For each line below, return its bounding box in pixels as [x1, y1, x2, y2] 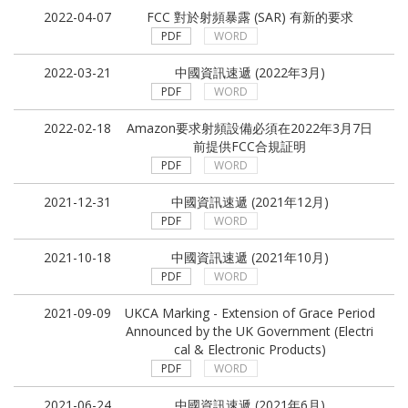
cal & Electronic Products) [173, 340, 326, 358]
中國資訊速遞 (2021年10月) [170, 248, 329, 266]
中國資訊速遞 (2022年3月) [174, 63, 325, 81]
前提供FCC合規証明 [193, 137, 306, 155]
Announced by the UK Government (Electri [126, 321, 373, 340]
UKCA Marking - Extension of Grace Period [124, 303, 375, 321]
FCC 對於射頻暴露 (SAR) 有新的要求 [146, 7, 353, 25]
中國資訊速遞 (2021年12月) [170, 192, 329, 210]
